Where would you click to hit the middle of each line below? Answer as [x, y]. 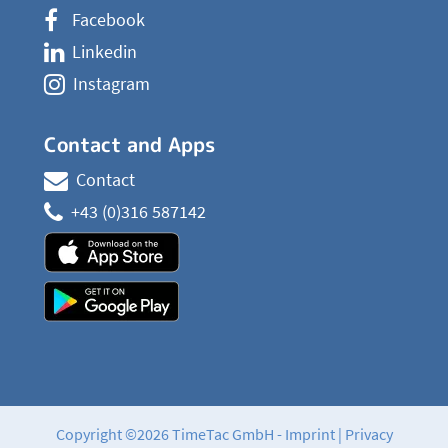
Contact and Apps [129, 144]
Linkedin [104, 52]
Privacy [368, 434]
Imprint [309, 434]
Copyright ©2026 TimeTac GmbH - [170, 434]
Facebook [108, 20]
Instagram [111, 84]
